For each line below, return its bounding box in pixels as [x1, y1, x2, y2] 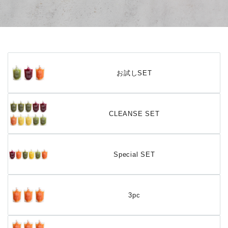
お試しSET [117, 69, 152, 77]
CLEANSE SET [109, 109, 160, 118]
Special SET [113, 150, 155, 158]
